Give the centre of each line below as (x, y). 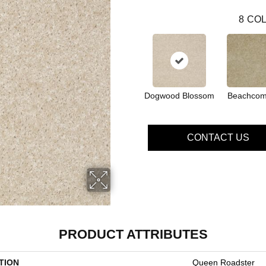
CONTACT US (218, 137)
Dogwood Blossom (179, 96)
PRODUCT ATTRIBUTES (133, 234)
